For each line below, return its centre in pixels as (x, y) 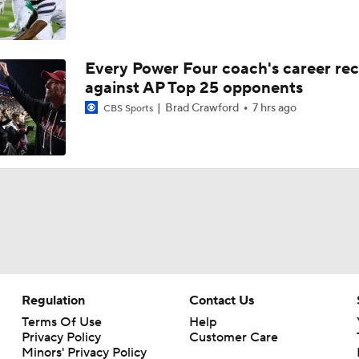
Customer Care (233, 337)
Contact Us (221, 301)
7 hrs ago (274, 108)
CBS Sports (128, 109)
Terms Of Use (61, 322)
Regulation (53, 301)
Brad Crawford (202, 108)
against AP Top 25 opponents (194, 88)
